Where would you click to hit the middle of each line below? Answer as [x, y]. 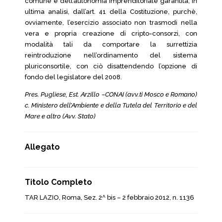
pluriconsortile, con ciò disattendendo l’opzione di [111, 66]
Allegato [42, 147]
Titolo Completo [58, 182]
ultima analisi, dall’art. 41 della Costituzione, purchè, [111, 12]
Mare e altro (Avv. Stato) [60, 116]
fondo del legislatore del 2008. [73, 77]
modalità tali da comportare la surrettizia [111, 44]
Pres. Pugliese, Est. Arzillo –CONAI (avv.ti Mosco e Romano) [111, 94]
